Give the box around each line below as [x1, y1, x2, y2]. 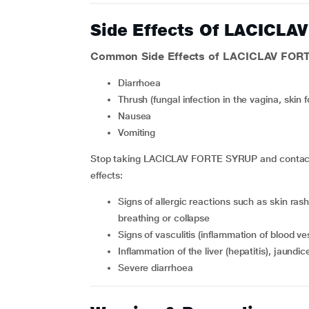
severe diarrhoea [123, 262, 193, 273]
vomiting [123, 127, 156, 138]
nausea [124, 110, 152, 121]
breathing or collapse [117, 212, 210, 223]
